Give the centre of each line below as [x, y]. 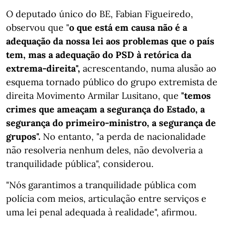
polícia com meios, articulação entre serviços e [106, 199]
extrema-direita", [44, 68]
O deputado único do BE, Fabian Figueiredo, [100, 14]
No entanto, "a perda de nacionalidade [124, 136]
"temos [196, 96]
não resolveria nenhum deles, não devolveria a [104, 150]
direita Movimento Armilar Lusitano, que [94, 96]
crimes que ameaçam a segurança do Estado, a [105, 109]
